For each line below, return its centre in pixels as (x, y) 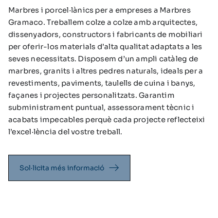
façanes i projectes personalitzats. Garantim (91, 95)
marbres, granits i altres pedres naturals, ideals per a (106, 71)
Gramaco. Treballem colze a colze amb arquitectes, (103, 22)
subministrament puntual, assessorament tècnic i (101, 107)
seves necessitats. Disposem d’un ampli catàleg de (103, 58)
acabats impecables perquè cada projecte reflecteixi (107, 119)
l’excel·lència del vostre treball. (65, 131)
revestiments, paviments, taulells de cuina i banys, (102, 83)
